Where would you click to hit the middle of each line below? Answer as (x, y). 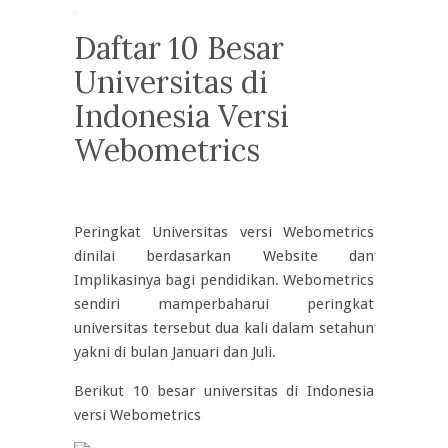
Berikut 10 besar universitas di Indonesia (224, 391)
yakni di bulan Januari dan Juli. (175, 352)
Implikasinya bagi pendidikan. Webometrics (224, 280)
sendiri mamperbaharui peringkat (224, 304)
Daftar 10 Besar (179, 48)
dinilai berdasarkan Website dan (224, 256)
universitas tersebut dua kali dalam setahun (224, 328)
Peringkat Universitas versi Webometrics (224, 232)
